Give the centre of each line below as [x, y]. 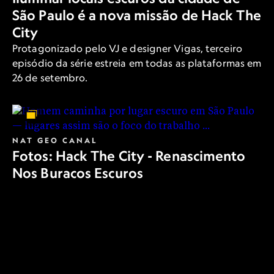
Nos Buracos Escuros [78, 173]
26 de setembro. [50, 78]
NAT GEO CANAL [55, 141]
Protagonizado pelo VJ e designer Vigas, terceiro [127, 49]
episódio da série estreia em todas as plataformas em [137, 63]
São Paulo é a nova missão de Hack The [137, 16]
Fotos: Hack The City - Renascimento [129, 156]
